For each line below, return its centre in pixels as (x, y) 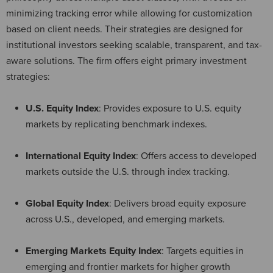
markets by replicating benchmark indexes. (116, 124)
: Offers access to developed (196, 156)
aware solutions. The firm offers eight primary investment (126, 61)
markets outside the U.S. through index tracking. (128, 172)
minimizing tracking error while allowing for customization (129, 13)
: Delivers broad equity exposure (178, 203)
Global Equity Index (67, 203)
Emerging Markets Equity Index (94, 251)
